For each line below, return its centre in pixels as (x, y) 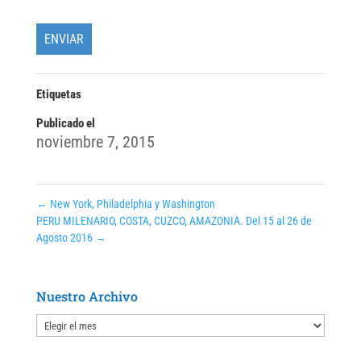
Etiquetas (58, 95)
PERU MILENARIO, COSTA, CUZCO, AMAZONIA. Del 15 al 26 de (174, 221)
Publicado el (65, 124)
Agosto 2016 (65, 238)
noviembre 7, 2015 (95, 142)
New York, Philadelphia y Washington (131, 204)
